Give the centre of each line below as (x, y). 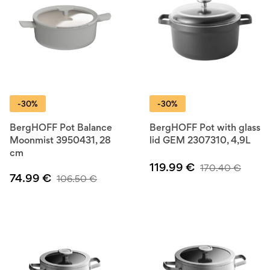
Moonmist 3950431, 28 (60, 140)
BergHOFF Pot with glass (205, 128)
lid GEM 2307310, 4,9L (200, 140)
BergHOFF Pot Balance (61, 128)
